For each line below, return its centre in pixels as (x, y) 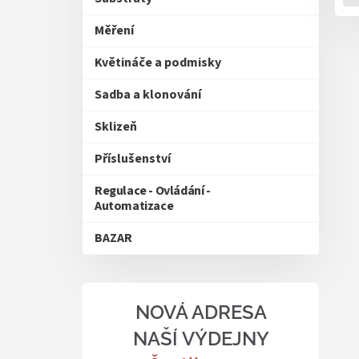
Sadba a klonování (148, 95)
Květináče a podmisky (158, 63)
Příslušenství (133, 159)
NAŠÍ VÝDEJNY (201, 339)
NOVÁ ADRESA (201, 312)
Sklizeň (116, 127)
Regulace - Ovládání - (153, 191)
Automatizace (134, 206)
